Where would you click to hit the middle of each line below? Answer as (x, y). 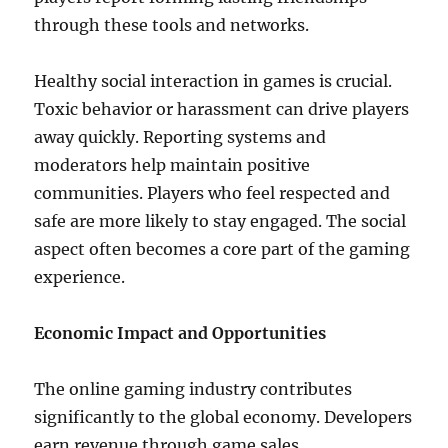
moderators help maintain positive (172, 165)
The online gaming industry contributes (193, 389)
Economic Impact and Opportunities (180, 333)
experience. (80, 277)
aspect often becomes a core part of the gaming (222, 249)
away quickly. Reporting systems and (180, 137)
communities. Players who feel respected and (212, 193)
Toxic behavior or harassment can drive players (222, 109)
